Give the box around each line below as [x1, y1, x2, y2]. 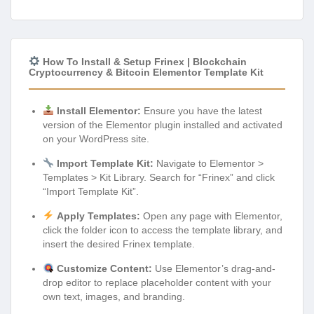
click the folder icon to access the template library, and [43, 224, 282, 235]
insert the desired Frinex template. [43, 238, 195, 250]
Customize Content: [56, 262, 152, 274]
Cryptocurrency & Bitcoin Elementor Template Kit [29, 66, 264, 78]
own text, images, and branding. [43, 290, 185, 302]
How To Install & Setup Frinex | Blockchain [39, 55, 247, 67]
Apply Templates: [56, 210, 140, 221]
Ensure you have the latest [140, 104, 262, 116]
